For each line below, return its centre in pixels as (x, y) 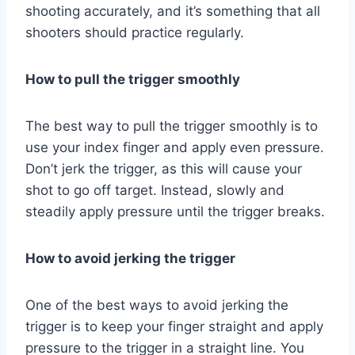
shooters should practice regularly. (135, 32)
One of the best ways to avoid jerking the (157, 305)
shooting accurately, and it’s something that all (173, 11)
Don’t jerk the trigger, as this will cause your (164, 168)
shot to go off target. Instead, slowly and (155, 190)
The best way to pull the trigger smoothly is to (172, 126)
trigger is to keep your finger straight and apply (174, 326)
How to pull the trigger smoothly (133, 79)
